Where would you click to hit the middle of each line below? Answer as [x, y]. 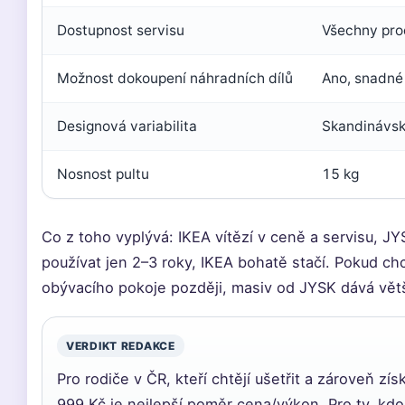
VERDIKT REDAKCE [121, 346]
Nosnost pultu [103, 174]
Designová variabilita [127, 126]
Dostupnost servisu [121, 30]
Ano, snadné [363, 78]
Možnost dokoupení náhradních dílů [175, 78]
